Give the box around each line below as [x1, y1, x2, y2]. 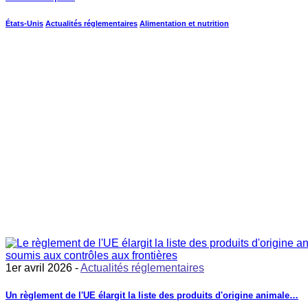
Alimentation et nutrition [140, 19, 229, 28]
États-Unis [5, 19, 43, 28]
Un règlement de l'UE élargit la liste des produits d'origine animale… [5, 289, 298, 300]
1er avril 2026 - [5, 262, 80, 274]
